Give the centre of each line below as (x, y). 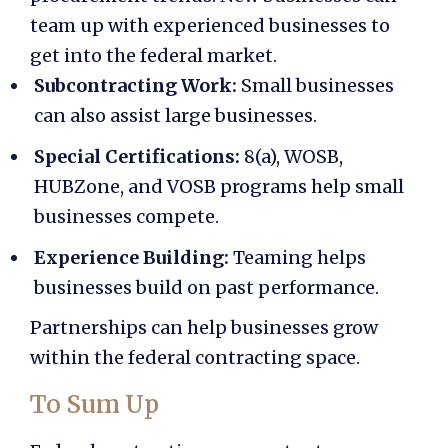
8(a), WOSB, (291, 156)
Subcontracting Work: (135, 86)
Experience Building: (133, 257)
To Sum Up (94, 405)
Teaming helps (299, 257)
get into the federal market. (153, 56)
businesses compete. (126, 216)
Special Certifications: (137, 156)
